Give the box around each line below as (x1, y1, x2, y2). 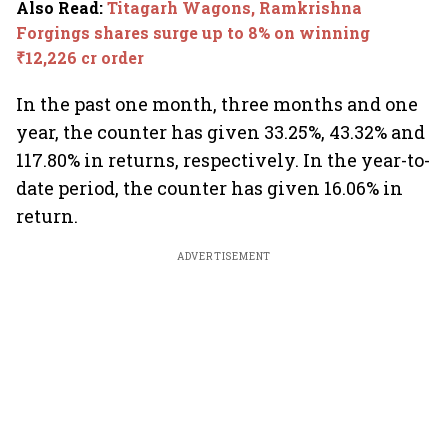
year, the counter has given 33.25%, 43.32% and (16, 120, 425, 144)
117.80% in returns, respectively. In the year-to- (16, 148, 430, 172)
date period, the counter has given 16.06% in (16, 176, 403, 200)
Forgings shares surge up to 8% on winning (16, 22, 370, 43)
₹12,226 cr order (16, 47, 144, 68)
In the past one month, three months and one (16, 92, 418, 116)
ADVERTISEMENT (176, 250, 272, 263)
